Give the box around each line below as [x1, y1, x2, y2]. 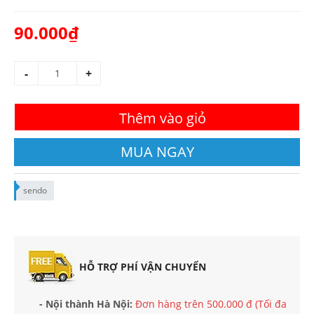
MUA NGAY [120, 142, 194, 161]
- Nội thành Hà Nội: [39, 297, 132, 310]
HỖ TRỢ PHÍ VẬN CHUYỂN [76, 259, 206, 273]
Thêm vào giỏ [118, 109, 206, 128]
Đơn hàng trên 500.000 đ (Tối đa [135, 297, 287, 310]
